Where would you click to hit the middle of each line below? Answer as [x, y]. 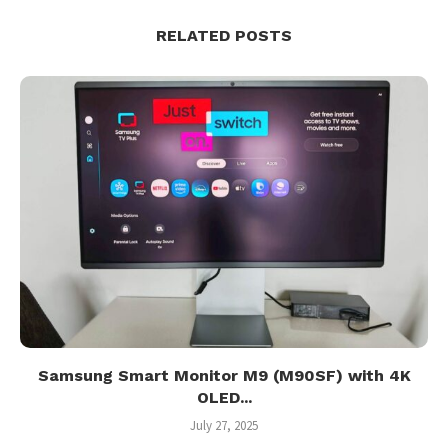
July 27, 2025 [224, 426]
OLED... [224, 398]
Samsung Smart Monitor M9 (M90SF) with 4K [224, 376]
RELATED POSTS [224, 36]
